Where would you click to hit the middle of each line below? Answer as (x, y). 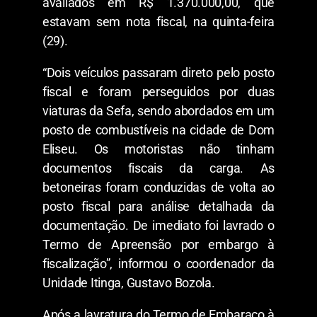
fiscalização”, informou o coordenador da (158, 263)
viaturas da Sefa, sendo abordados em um (158, 110)
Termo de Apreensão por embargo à (158, 244)
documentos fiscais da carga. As (158, 168)
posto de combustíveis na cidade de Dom (158, 129)
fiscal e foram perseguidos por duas (158, 91)
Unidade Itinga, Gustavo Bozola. (129, 282)
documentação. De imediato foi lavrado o (158, 225)
